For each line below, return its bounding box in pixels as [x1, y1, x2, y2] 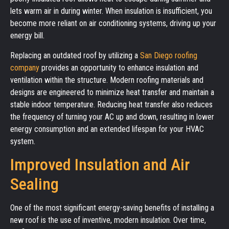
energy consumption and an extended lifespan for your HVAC [10, 124, 204, 134]
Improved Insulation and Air [10, 155, 190, 175]
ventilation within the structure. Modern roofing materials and [10, 75, 203, 85]
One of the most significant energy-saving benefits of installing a [10, 203, 214, 213]
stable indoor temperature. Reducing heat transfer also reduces [10, 99, 213, 109]
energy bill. [10, 31, 44, 41]
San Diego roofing [140, 50, 197, 60]
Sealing [10, 174, 59, 194]
